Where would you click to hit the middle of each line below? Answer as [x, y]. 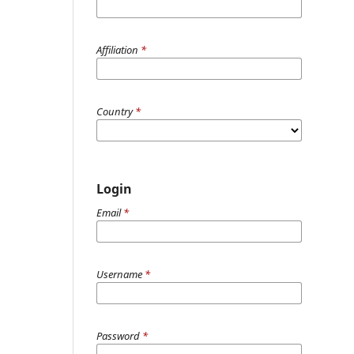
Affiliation [119, 49]
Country [116, 111]
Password [119, 335]
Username [121, 274]
